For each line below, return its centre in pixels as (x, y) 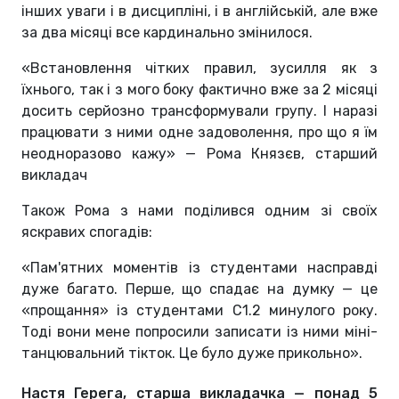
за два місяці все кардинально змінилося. (167, 32)
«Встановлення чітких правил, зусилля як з (199, 68)
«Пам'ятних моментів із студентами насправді (199, 267)
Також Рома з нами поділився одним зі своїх (199, 210)
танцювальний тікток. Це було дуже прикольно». (192, 353)
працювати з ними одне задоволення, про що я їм (199, 132)
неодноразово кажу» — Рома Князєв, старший (199, 153)
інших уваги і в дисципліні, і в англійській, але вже (199, 11)
